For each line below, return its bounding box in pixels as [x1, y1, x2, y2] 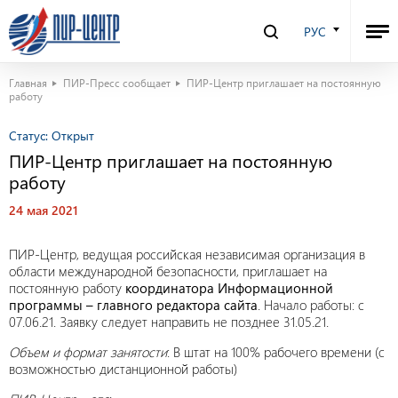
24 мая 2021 [9, 202, 78, 219]
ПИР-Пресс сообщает [63, 76, 171, 90]
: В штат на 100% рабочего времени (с [167, 343, 385, 361]
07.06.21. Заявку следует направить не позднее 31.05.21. [9, 313, 329, 330]
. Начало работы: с [258, 296, 364, 314]
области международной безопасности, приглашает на [9, 262, 327, 280]
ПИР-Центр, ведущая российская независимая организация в [9, 245, 365, 263]
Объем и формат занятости [9, 343, 167, 361]
